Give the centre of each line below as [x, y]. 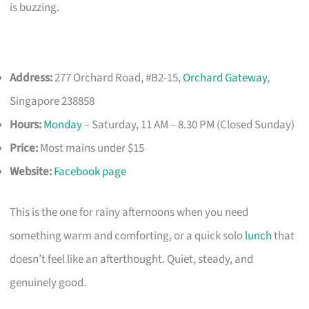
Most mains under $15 [91, 148]
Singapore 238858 [52, 101]
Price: [24, 148]
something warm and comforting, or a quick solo [128, 236]
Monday [63, 124]
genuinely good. [48, 283]
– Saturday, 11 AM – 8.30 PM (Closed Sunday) [189, 124]
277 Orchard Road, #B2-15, [118, 78]
